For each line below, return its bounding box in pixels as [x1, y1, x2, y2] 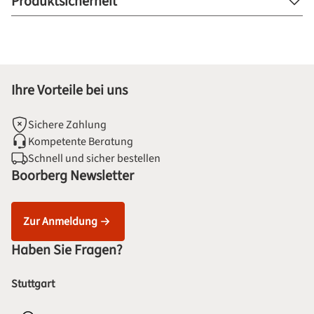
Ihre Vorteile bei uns [11, 81, 128, 100]
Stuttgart [11, 276, 55, 292]
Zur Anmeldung [23, 214, 97, 229]
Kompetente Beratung [28, 134, 133, 149]
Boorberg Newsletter [11, 166, 134, 186]
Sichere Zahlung [28, 117, 107, 132]
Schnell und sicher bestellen [28, 151, 161, 166]
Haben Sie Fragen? [11, 240, 123, 260]
